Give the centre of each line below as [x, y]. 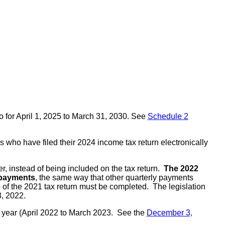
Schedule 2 [168, 116]
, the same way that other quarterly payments [114, 177]
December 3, [169, 212]
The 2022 [181, 168]
